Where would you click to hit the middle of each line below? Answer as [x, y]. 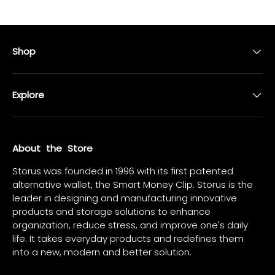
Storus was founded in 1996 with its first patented [123, 171]
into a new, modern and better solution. [102, 252]
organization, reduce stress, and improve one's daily [130, 225]
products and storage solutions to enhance [111, 211]
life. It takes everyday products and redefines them [128, 238]
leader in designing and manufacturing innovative [125, 198]
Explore [28, 95]
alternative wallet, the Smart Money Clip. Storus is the [133, 184]
